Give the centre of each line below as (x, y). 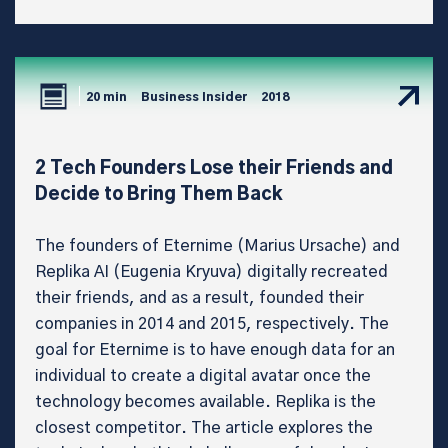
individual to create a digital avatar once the (203, 375)
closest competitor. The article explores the (204, 427)
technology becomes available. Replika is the (205, 401)
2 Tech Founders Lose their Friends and (214, 168)
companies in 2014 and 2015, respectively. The (212, 323)
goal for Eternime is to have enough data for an (215, 349)
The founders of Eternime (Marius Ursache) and (217, 245)
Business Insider (194, 97)
